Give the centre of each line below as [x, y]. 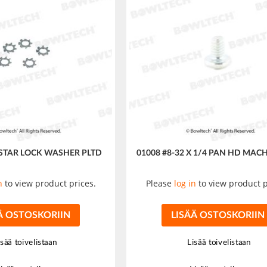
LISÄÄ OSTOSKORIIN [218, 215]
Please [160, 183]
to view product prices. [49, 183]
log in [185, 183]
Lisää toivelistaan [219, 243]
